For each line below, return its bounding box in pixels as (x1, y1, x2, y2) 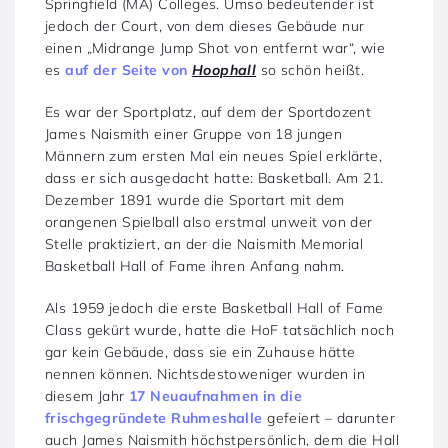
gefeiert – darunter (262, 408, 396, 427)
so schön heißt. (256, 60, 364, 79)
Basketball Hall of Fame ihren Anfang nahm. (45, 256, 345, 275)
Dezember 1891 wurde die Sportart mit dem (45, 190, 345, 209)
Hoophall (191, 60, 257, 79)
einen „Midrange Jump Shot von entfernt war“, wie (45, 38, 386, 57)
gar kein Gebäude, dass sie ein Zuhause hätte (45, 342, 356, 361)
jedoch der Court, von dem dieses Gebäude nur (45, 16, 365, 35)
